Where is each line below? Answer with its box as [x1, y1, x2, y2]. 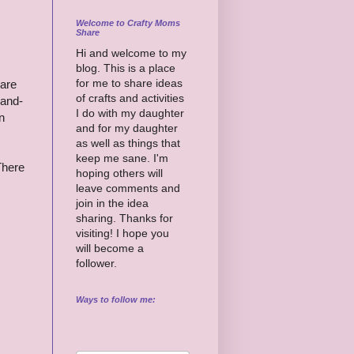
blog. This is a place [76, 61, 175, 74]
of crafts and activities [76, 91, 184, 104]
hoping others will [76, 166, 163, 179]
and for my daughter [76, 121, 178, 134]
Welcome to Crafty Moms [76, 17, 180, 28]
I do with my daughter [76, 106, 184, 119]
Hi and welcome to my [76, 46, 186, 59]
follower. [76, 256, 117, 269]
